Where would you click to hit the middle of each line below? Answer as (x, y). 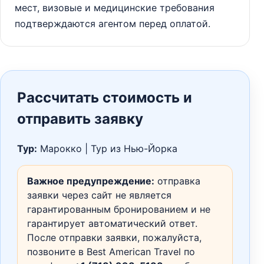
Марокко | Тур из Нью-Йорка (107, 149)
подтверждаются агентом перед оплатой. (113, 24)
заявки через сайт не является (99, 195)
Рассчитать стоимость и (105, 98)
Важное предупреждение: (91, 181)
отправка (177, 181)
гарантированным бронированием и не (119, 209)
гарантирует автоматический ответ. (112, 224)
